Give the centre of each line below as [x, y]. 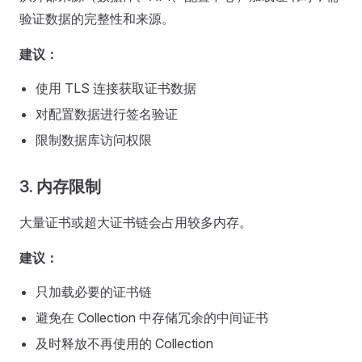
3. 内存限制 [60, 187]
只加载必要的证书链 [94, 292]
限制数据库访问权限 [94, 140]
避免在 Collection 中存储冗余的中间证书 [152, 318]
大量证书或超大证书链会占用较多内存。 [136, 222]
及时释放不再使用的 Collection [124, 343]
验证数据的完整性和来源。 [97, 19]
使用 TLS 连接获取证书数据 [116, 88]
